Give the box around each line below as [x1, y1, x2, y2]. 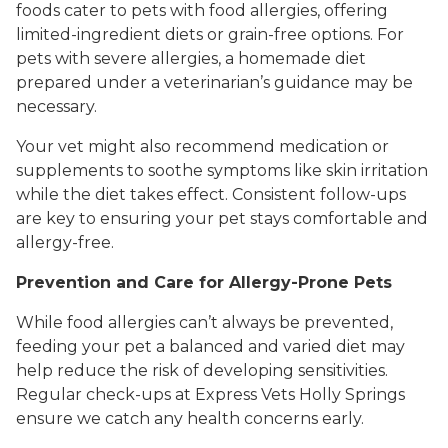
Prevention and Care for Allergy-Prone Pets [16, 273, 392, 293]
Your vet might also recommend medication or [16, 137, 389, 157]
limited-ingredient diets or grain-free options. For [16, 25, 404, 45]
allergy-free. [16, 233, 114, 253]
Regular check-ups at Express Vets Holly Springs [16, 385, 405, 405]
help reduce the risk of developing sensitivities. [16, 361, 388, 381]
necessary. [16, 97, 97, 117]
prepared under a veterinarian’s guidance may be [16, 73, 413, 93]
